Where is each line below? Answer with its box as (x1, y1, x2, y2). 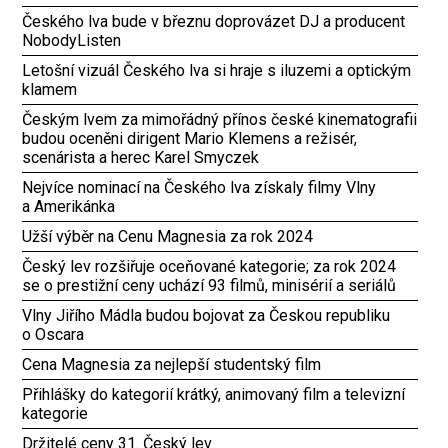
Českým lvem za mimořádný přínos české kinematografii (22, 109, 418, 129)
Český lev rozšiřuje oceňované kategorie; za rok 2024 (22, 256, 397, 276)
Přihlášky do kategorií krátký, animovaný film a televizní (22, 384, 406, 404)
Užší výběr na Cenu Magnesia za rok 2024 (22, 226, 314, 246)
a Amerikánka (22, 196, 116, 216)
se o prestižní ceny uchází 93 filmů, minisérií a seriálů (22, 275, 397, 295)
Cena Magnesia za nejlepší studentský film (22, 354, 322, 374)
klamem (22, 79, 78, 99)
